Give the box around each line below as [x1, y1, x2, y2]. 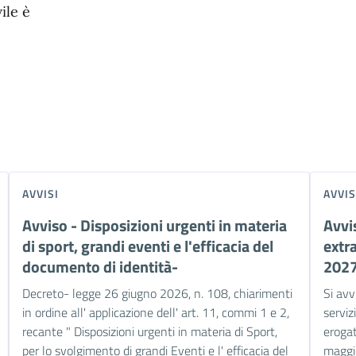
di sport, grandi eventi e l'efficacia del [21, 233, 273, 258]
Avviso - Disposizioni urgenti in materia [21, 212, 287, 238]
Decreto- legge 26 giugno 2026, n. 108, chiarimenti [21, 283, 292, 303]
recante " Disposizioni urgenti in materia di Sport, [21, 321, 277, 341]
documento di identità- [21, 253, 178, 279]
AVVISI [21, 184, 60, 202]
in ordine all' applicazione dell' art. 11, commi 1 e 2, [21, 302, 289, 322]
